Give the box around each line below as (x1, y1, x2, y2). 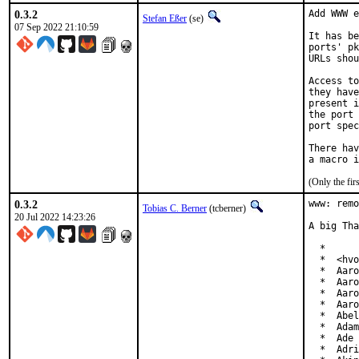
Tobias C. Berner (143, 203, 207, 214)
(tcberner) (207, 203, 248, 214)
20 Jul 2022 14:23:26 (14, 212, 95, 223)
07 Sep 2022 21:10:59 (14, 22, 99, 33)
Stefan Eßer (143, 13, 187, 24)
